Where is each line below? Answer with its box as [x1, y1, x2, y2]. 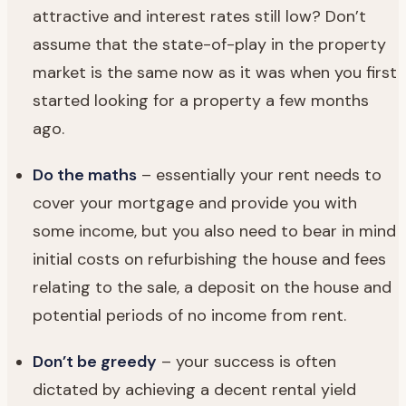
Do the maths [33, 163, 137, 186]
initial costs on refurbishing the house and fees [33, 247, 386, 270]
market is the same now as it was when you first [33, 61, 397, 83]
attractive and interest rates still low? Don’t [33, 5, 366, 27]
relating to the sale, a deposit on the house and [33, 275, 391, 298]
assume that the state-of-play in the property [33, 33, 386, 55]
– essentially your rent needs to [137, 163, 382, 186]
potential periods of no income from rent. [33, 304, 346, 326]
